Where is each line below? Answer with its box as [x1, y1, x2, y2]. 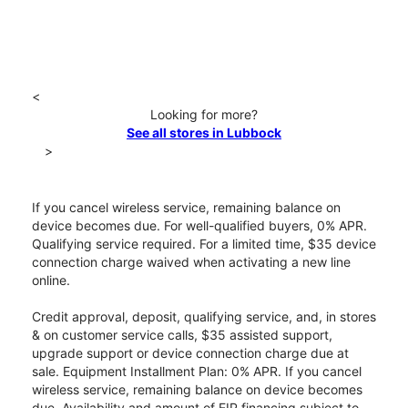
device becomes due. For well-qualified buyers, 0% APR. [32, 218, 367, 234]
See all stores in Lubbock [127, 125, 281, 141]
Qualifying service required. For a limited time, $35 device [32, 236, 376, 252]
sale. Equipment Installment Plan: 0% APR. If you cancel [32, 363, 362, 380]
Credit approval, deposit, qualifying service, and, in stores [32, 309, 376, 325]
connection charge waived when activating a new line [32, 254, 351, 270]
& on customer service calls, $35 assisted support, [32, 327, 332, 343]
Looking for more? [150, 107, 258, 123]
